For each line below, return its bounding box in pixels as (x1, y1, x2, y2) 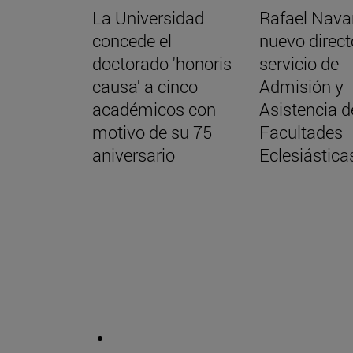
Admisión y (259, 75, 344, 98)
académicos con (92, 98, 216, 121)
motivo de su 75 (92, 121, 212, 144)
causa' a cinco (92, 75, 198, 98)
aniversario (92, 143, 175, 167)
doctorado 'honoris (92, 52, 232, 76)
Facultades (259, 121, 344, 144)
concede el (92, 29, 172, 53)
